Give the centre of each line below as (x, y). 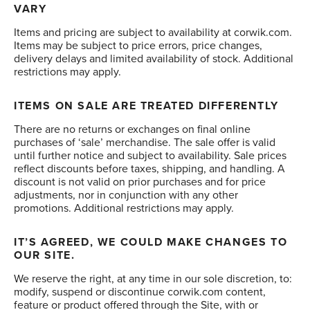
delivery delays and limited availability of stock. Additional (154, 59)
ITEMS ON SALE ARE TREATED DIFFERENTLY (146, 106)
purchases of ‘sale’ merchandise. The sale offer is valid (145, 143)
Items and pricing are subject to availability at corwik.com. (153, 33)
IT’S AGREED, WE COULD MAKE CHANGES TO (151, 242)
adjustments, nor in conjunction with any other (126, 195)
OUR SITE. (45, 255)
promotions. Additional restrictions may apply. (124, 208)
